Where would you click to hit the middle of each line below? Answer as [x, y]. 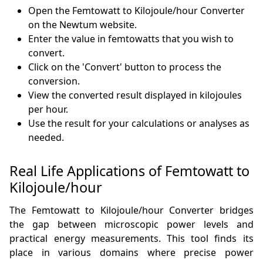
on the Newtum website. [83, 25]
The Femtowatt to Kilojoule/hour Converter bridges [131, 210]
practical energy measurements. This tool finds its [131, 239]
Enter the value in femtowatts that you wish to [131, 39]
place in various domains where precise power [131, 253]
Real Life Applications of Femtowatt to [130, 171]
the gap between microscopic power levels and [131, 225]
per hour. [48, 109]
